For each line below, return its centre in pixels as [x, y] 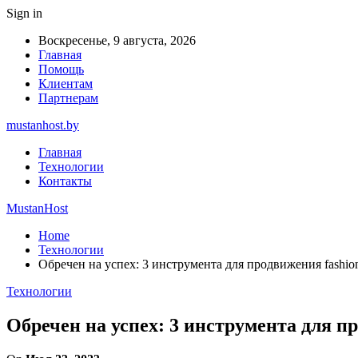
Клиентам [66, 84]
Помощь [61, 69]
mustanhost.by [43, 125]
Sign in [24, 13]
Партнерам [68, 98]
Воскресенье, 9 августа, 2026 [117, 40]
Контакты [65, 181]
